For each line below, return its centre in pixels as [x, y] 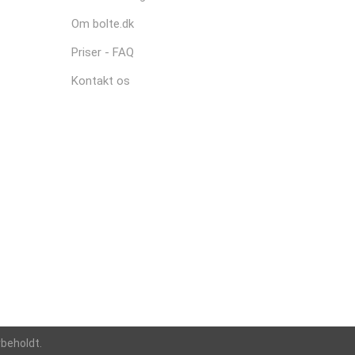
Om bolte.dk [103, 24]
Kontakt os [101, 81]
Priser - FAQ [103, 52]
